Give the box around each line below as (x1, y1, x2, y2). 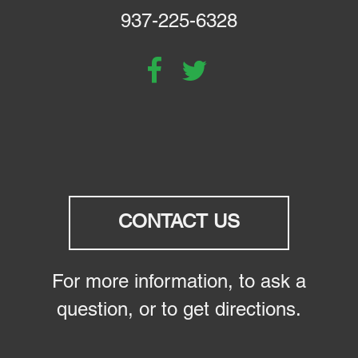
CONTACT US (118, 213, 240, 232)
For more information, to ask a (52, 273, 306, 292)
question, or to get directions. (57, 301, 301, 320)
